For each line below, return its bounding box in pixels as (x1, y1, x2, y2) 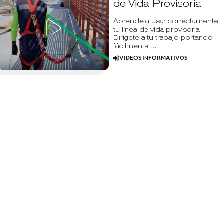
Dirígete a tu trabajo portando (113, 34, 213, 41)
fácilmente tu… (113, 42, 163, 50)
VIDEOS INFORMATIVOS (119, 54, 188, 62)
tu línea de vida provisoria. (113, 25, 201, 33)
